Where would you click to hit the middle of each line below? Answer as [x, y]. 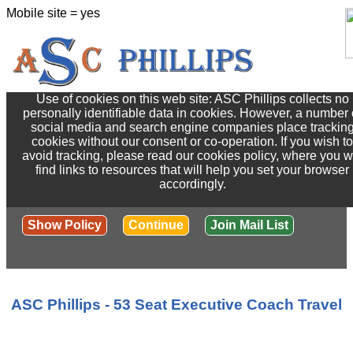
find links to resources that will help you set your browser [192, 170]
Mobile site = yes [53, 13]
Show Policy [65, 225]
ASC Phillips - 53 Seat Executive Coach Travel [176, 305]
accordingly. [192, 184]
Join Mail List [249, 225]
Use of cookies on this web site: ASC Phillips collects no [192, 99]
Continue [156, 225]
